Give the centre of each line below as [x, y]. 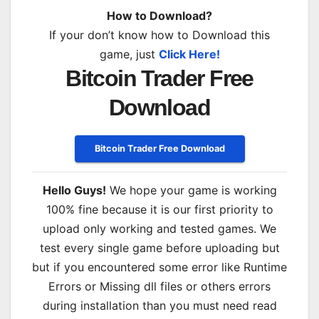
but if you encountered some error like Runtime [159, 267]
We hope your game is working [191, 190]
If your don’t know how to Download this [159, 35]
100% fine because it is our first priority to [159, 210]
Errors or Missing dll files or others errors [159, 287]
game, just [129, 54]
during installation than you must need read [159, 306]
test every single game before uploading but [159, 248]
